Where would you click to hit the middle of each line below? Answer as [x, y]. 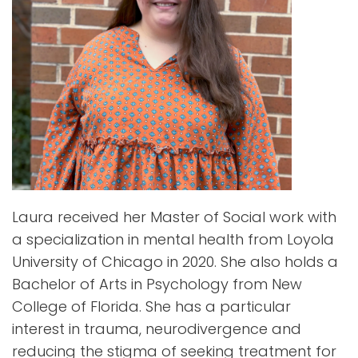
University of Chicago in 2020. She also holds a [175, 261]
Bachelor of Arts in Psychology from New [157, 284]
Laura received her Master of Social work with [174, 217]
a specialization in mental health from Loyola [173, 239]
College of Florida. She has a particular [151, 306]
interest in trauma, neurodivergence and [157, 328]
